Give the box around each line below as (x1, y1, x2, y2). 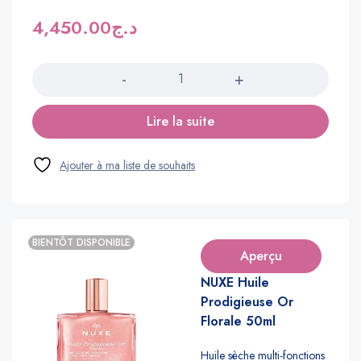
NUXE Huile (201, 272, 269, 292)
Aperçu (240, 246, 282, 265)
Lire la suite (147, 111, 214, 131)
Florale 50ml (201, 311, 276, 330)
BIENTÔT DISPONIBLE (32, 234, 131, 250)
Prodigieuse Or (201, 292, 293, 311)
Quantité (31, 43, 76, 60)
